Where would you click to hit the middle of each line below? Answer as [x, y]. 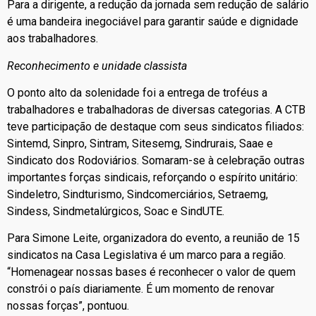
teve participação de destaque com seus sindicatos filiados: [157, 127]
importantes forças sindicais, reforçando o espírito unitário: [152, 178]
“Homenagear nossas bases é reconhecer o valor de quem [151, 272]
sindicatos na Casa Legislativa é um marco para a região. [146, 255]
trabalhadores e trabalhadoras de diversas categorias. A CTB [156, 110]
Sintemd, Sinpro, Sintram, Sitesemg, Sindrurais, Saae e [140, 144]
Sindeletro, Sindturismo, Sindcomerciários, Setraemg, [138, 195]
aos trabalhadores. [53, 39]
